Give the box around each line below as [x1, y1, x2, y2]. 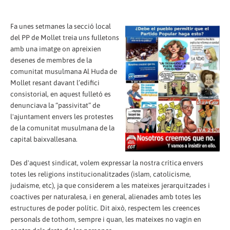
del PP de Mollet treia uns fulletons [10, 33, 119, 42]
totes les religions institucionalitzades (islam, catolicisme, [10, 169, 191, 178]
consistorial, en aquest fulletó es [10, 89, 111, 98]
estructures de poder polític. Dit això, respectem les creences [10, 203, 200, 212]
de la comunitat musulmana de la [10, 123, 114, 132]
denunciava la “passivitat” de [10, 101, 100, 109]
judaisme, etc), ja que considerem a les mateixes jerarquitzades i [10, 181, 210, 189]
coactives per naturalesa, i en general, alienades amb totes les [10, 192, 201, 201]
